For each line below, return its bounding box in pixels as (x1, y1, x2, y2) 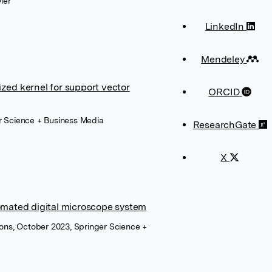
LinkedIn (205, 21, 245, 32)
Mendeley (201, 53, 245, 65)
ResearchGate (192, 119, 257, 131)
